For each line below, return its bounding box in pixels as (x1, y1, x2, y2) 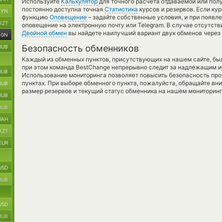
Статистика (105, 5, 138, 13)
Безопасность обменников (22, 43, 139, 54)
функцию (22, 13, 50, 21)
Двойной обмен (22, 29, 67, 37)
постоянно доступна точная (22, 5, 105, 13)
